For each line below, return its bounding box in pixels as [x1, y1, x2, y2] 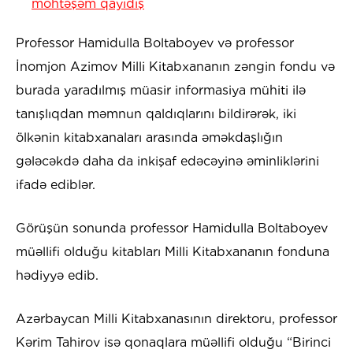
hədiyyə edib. [16, 268, 98, 284]
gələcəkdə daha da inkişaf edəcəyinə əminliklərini [16, 154, 319, 169]
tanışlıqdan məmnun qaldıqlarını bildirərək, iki [16, 106, 296, 122]
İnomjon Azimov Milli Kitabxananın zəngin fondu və [16, 59, 335, 75]
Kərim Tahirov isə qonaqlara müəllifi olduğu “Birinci [16, 335, 331, 351]
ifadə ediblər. [16, 177, 95, 193]
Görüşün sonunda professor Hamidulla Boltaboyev [16, 221, 328, 236]
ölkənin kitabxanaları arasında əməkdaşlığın [16, 130, 283, 146]
